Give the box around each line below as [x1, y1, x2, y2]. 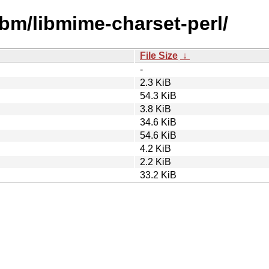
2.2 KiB [140, 156, 171, 167]
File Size [140, 50, 178, 61]
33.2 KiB [140, 169, 177, 180]
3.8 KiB [140, 103, 171, 114]
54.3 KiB [140, 90, 177, 101]
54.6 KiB [140, 130, 177, 141]
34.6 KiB [140, 116, 177, 127]
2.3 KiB [140, 77, 171, 88]
